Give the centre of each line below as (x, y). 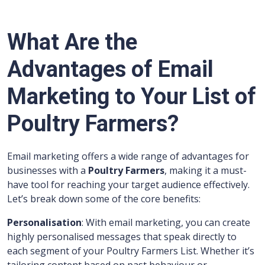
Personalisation (44, 223)
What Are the (72, 42)
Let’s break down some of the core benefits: (104, 199)
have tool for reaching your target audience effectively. (128, 185)
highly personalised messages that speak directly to (122, 237)
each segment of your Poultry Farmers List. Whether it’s (131, 251)
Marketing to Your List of (132, 97)
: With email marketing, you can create (166, 223)
